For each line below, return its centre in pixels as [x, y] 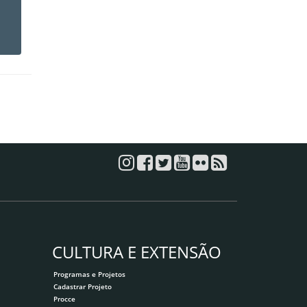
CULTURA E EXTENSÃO [137, 251]
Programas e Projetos [90, 274]
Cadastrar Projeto [83, 286]
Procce [65, 299]
